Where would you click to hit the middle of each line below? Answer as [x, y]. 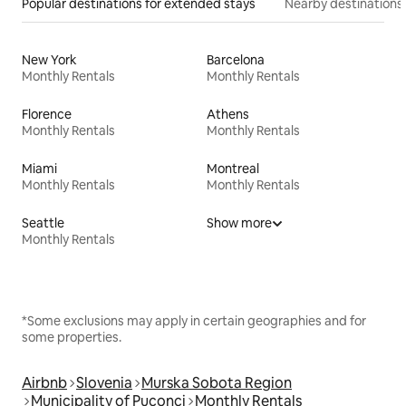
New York [49, 59]
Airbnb [44, 382]
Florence [47, 114]
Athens [228, 114]
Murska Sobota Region [217, 382]
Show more [239, 222]
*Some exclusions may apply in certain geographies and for [194, 320]
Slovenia [104, 382]
